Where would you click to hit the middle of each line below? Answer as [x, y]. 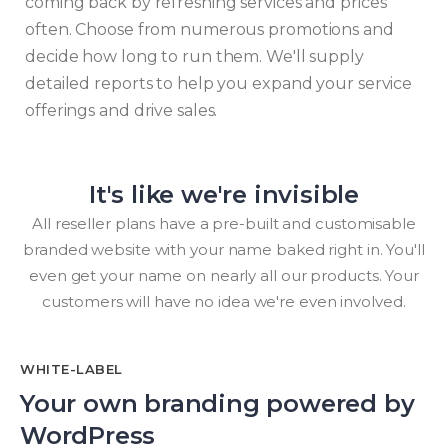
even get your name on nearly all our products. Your [224, 276]
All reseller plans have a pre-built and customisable [224, 224]
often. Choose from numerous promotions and [209, 30]
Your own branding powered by [217, 404]
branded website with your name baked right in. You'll [224, 250]
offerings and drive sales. [121, 111]
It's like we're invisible [224, 195]
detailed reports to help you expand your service [219, 84]
